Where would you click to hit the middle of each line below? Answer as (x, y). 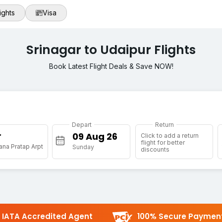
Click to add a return (169, 136)
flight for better (163, 143)
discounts (155, 150)
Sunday (83, 147)
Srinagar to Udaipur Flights (111, 50)
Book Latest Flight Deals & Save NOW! (111, 66)
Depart (82, 125)
